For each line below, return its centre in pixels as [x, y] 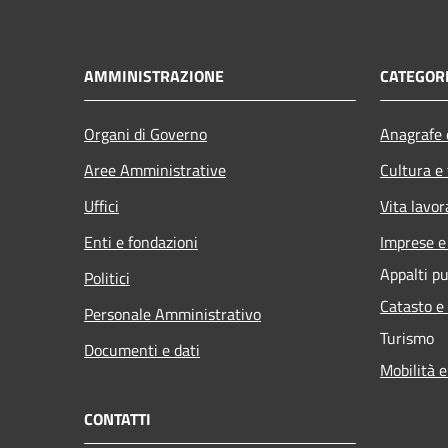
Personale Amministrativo [172, 313]
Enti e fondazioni [141, 241]
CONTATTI [117, 418]
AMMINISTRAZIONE [154, 75]
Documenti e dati [142, 349]
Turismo [407, 337]
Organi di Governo [145, 133]
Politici [107, 277]
